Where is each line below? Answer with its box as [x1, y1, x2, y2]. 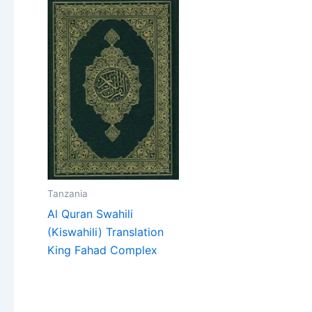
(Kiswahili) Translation [47, 225, 164, 240]
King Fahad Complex [47, 243, 157, 258]
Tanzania [47, 188, 88, 200]
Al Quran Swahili [47, 207, 133, 221]
